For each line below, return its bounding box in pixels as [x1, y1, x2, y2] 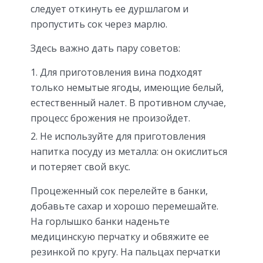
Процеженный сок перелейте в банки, [31, 184, 208, 197]
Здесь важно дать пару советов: [31, 41, 180, 55]
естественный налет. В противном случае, [31, 96, 226, 109]
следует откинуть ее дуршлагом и [31, 2, 188, 15]
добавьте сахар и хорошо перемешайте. [31, 199, 218, 213]
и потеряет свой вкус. [31, 160, 130, 173]
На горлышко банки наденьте [31, 214, 170, 228]
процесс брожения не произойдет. [31, 111, 190, 124]
